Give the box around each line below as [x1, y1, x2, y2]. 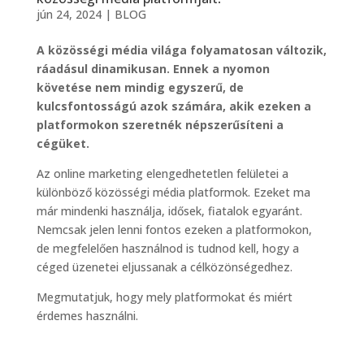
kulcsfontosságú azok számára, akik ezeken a [36, 98, 311, 115]
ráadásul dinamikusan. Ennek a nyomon [36, 61, 270, 77]
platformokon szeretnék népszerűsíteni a [36, 117, 284, 133]
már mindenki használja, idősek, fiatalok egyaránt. [36, 203, 302, 219]
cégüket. [36, 136, 89, 152]
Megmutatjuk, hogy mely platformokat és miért [36, 289, 292, 305]
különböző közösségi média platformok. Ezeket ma [36, 184, 310, 201]
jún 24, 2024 [36, 6, 102, 23]
